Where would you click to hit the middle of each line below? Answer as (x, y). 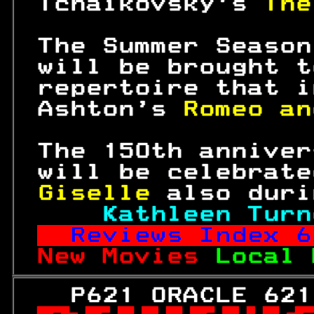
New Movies (126, 256)
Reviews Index (182, 235)
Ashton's (102, 109)
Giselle (102, 193)
